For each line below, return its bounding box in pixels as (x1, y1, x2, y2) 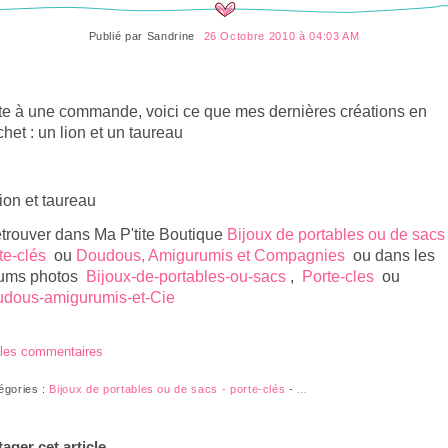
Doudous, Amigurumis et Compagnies (76, 247, 345, 264)
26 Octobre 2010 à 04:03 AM (203, 30, 360, 42)
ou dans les (345, 247, 435, 264)
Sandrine (146, 30, 195, 42)
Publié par (88, 30, 147, 42)
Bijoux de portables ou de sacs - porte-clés (49, 383, 286, 395)
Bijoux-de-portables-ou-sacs (86, 268, 286, 285)
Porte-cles (302, 268, 374, 285)
